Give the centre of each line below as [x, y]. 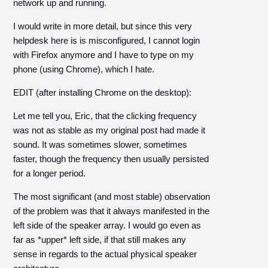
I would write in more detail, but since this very [103, 26]
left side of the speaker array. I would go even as [107, 225]
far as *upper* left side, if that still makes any [100, 240]
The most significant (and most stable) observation [112, 197]
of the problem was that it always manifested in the [112, 211]
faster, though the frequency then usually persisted [111, 159]
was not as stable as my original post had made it [109, 130]
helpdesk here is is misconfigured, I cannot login [107, 40]
